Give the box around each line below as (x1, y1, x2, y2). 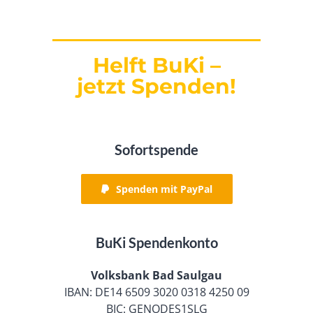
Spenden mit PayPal (115, 182, 212, 196)
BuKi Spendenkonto (95, 233, 218, 251)
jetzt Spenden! (77, 73, 236, 99)
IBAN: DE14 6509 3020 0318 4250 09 (64, 284, 249, 300)
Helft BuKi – (92, 52, 221, 78)
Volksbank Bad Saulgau (91, 267, 222, 283)
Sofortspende (115, 140, 198, 158)
